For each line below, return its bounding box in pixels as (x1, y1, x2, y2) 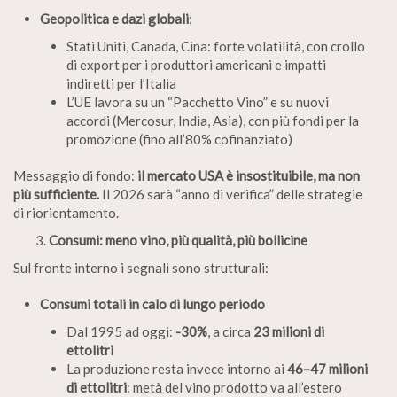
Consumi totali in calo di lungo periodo (40, 295, 265, 312)
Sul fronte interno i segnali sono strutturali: (13, 259, 269, 276)
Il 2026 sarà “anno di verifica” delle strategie (99, 185, 362, 202)
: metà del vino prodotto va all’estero (127, 378, 342, 395)
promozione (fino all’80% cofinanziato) (66, 130, 292, 147)
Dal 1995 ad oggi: (66, 323, 175, 339)
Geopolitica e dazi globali (40, 10, 189, 27)
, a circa (207, 323, 253, 339)
